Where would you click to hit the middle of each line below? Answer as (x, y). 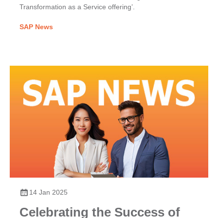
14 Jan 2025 (48, 192)
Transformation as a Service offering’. (77, 7)
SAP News (36, 27)
